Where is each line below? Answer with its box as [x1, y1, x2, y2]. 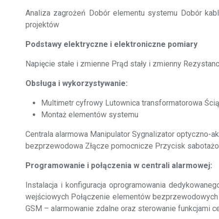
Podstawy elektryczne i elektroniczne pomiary [25, 40, 197, 49]
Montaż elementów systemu [41, 110, 138, 119]
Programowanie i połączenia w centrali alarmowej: [25, 161, 212, 170]
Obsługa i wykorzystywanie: [25, 79, 128, 88]
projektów [25, 20, 59, 29]
